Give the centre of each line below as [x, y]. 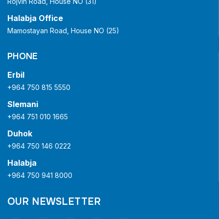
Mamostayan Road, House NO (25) [63, 31]
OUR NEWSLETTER [54, 202]
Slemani [23, 104]
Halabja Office [35, 18]
